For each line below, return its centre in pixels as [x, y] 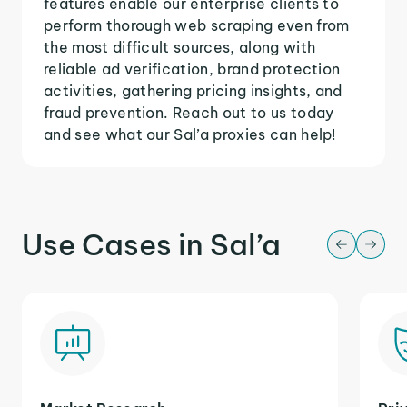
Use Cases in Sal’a [151, 244]
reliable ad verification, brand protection [192, 69]
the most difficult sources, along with [180, 47]
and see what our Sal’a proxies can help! [190, 134]
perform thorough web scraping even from [197, 25]
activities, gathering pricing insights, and [193, 90]
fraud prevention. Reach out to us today [189, 112]
